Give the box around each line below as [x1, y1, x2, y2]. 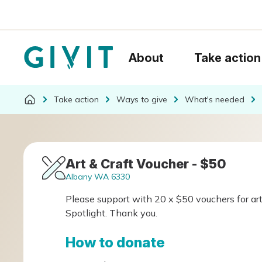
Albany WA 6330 [65, 171, 130, 182]
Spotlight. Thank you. [65, 207, 157, 219]
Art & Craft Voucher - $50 [65, 156, 226, 171]
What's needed [185, 94, 244, 105]
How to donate [65, 234, 165, 251]
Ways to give [116, 94, 167, 105]
